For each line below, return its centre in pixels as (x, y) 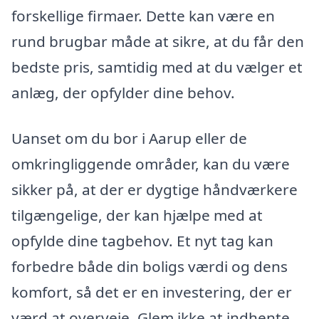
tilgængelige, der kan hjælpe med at (137, 215)
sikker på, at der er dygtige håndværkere (155, 189)
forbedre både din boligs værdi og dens (150, 266)
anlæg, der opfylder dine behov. (123, 93)
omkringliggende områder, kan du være (151, 164)
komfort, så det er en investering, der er (152, 292)
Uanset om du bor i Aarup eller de (129, 138)
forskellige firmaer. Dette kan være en (143, 16)
